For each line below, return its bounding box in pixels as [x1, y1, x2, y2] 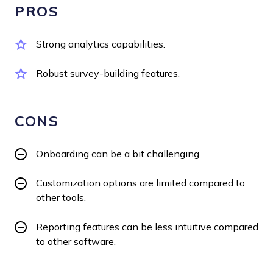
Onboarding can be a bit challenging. [36, 149, 201, 159]
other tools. [36, 193, 86, 203]
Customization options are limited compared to [36, 178, 245, 188]
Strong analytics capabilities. [36, 39, 165, 49]
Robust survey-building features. [36, 68, 180, 79]
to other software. [36, 236, 116, 247]
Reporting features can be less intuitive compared [36, 222, 258, 232]
